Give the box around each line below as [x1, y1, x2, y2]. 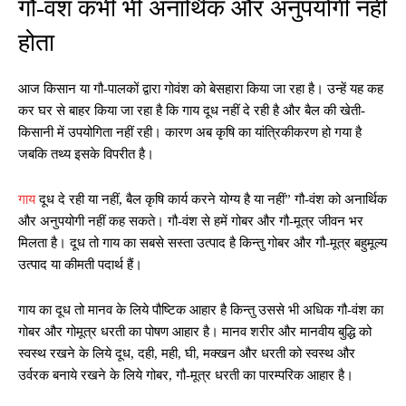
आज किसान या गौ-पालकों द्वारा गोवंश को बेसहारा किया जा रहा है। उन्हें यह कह [18, 82, 383, 97]
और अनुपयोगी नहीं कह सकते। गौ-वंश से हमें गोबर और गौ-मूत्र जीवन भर [18, 214, 363, 229]
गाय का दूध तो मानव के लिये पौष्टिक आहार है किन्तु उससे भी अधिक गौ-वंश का [18, 303, 383, 318]
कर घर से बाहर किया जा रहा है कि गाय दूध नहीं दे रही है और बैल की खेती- [18, 103, 365, 119]
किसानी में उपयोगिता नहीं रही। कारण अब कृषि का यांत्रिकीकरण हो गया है [18, 125, 362, 140]
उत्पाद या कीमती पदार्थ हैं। [18, 257, 142, 273]
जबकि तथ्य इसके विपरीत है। [18, 147, 154, 162]
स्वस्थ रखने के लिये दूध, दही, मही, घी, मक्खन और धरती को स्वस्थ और [18, 346, 355, 362]
